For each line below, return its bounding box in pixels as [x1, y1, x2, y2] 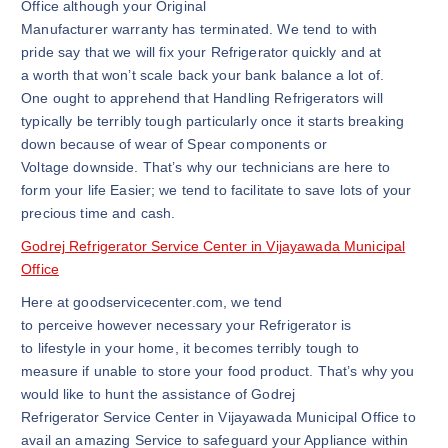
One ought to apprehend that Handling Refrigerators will [21, 90, 383, 107]
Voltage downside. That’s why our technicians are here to [21, 159, 390, 176]
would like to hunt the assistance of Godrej [21, 385, 296, 402]
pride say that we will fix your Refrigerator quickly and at [21, 44, 382, 61]
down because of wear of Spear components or [21, 136, 328, 153]
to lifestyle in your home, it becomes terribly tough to [21, 339, 359, 356]
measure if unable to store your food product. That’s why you [21, 362, 415, 379]
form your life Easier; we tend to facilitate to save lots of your [21, 182, 412, 199]
